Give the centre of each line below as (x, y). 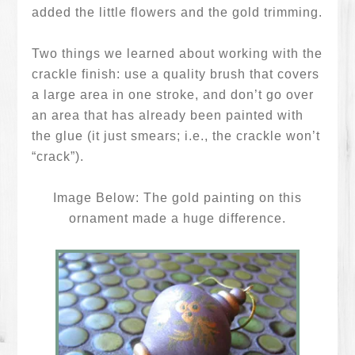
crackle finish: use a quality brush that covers (176, 74)
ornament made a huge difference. (177, 218)
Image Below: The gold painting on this (177, 198)
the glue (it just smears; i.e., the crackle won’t (176, 136)
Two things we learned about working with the (177, 53)
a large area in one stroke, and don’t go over (173, 95)
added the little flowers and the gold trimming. (177, 12)
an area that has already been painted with (168, 115)
